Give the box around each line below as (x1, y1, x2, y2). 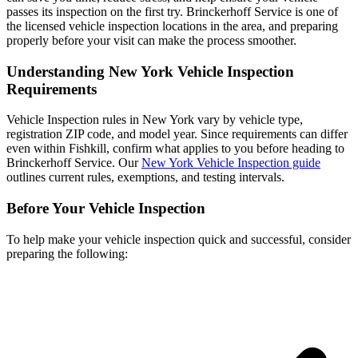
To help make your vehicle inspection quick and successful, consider (6, 232, 351, 246)
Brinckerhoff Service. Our (6, 156, 141, 170)
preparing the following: (6, 246, 128, 261)
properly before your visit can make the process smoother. (6, 33, 296, 47)
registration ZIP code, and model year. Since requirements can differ (6, 127, 348, 141)
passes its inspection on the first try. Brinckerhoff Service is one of (6, 4, 338, 18)
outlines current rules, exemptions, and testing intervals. (6, 170, 284, 185)
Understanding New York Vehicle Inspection (6, 62, 294, 80)
